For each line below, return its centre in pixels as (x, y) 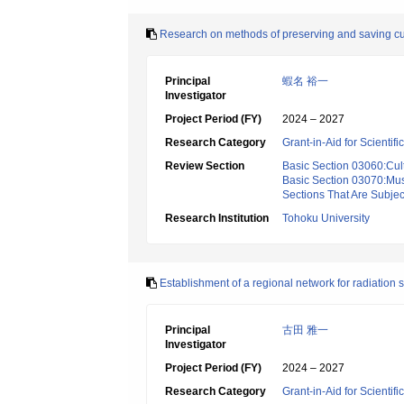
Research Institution (217, 218)
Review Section (205, 166)
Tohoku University (326, 218)
